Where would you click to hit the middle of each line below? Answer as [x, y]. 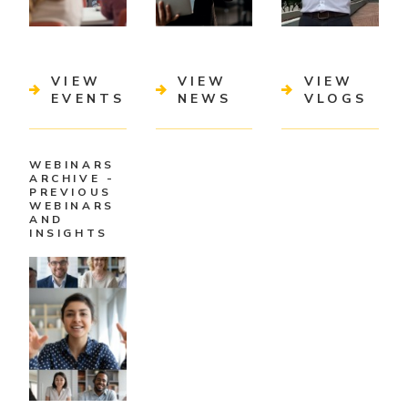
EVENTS [88, 99]
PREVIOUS [71, 192]
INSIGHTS [69, 233]
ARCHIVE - [72, 178]
